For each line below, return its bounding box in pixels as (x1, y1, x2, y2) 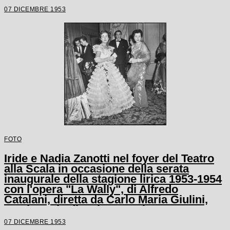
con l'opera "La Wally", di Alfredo (4, 183, 178, 196)
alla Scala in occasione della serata (4, 162, 189, 175)
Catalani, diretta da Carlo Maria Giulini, (4, 193, 208, 206)
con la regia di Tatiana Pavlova (4, 203, 164, 216)
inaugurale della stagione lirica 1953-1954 (4, 172, 222, 185)
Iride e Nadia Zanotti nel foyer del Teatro (4, 152, 214, 165)
